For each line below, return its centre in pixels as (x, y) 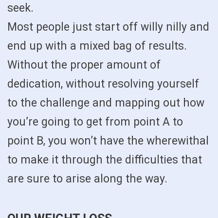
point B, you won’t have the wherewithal (108, 141)
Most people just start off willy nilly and (108, 27)
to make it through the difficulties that (105, 160)
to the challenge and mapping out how (106, 103)
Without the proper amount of (84, 65)
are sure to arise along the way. (87, 179)
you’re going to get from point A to (95, 122)
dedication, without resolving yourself (103, 84)
